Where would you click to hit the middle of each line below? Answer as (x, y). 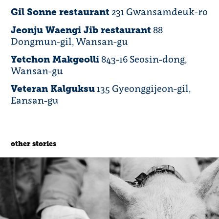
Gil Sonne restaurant (60, 12)
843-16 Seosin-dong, (143, 59)
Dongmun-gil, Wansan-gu (70, 42)
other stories (34, 144)
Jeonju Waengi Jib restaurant (81, 30)
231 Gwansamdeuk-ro (159, 12)
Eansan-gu (35, 100)
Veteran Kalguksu (53, 89)
